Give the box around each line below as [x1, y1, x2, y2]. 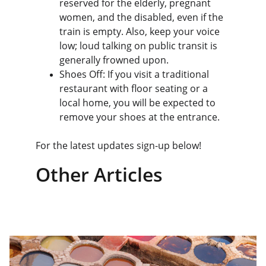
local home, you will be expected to [59, 96, 218, 109]
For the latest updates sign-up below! [36, 139, 201, 152]
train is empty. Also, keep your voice [59, 25, 222, 38]
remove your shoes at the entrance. [59, 110, 220, 123]
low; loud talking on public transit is [59, 39, 220, 52]
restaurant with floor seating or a [59, 82, 210, 95]
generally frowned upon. [59, 53, 169, 66]
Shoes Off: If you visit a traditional [59, 68, 211, 81]
